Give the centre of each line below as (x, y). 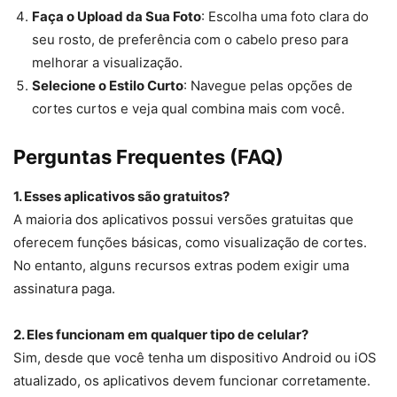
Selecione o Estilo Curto (108, 86)
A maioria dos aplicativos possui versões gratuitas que (183, 220)
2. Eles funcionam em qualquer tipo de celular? (161, 335)
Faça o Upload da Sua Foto (117, 17)
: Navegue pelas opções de (268, 86)
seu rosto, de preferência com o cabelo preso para (190, 40)
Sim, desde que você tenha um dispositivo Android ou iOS (195, 358)
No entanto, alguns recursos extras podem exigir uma (181, 266)
